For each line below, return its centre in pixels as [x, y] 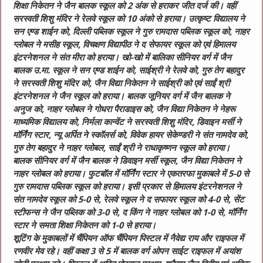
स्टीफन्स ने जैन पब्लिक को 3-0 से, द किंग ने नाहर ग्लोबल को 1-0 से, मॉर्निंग [130, 213]
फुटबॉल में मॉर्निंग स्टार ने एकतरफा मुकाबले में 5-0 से [169, 174]
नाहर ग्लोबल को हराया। [51, 174]
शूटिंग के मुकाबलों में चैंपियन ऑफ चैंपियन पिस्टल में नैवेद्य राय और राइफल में [129, 239]
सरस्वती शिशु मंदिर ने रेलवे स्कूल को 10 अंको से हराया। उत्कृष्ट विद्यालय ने [129, 19]
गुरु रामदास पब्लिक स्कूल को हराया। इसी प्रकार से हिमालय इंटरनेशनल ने [127, 187]
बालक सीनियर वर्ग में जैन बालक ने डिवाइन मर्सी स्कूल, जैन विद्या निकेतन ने [127, 161]
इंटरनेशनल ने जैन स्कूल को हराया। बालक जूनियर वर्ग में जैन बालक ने [122, 97]
